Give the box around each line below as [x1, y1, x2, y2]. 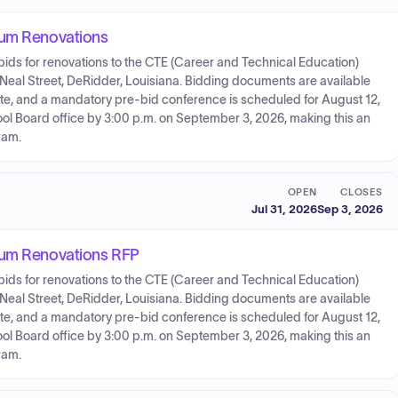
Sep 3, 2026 [317, 202, 383, 216]
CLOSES [339, 186, 383, 197]
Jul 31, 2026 [251, 202, 317, 216]
